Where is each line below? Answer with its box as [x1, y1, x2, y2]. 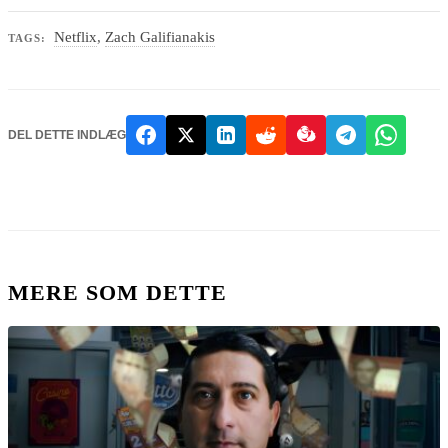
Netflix [54, 29, 98, 46]
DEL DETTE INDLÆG [8, 128, 126, 143]
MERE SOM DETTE [8, 279, 227, 305]
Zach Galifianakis [105, 29, 216, 46]
